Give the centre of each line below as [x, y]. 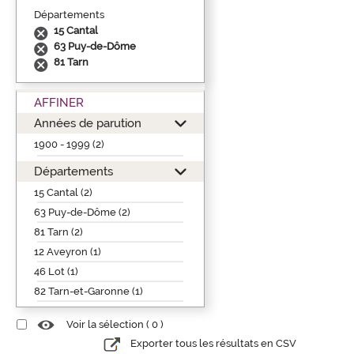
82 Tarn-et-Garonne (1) [88, 291]
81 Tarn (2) [58, 232]
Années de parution [88, 122]
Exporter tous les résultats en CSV [213, 344]
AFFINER [59, 102]
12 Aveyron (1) [68, 251]
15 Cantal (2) [63, 192]
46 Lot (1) [56, 271]
